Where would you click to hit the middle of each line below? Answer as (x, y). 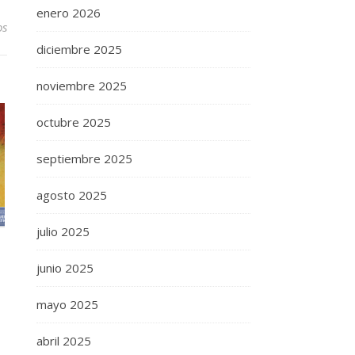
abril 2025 (64, 341)
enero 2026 (69, 13)
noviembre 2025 (82, 86)
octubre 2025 (74, 122)
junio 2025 (65, 268)
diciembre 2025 (79, 49)
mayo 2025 (67, 304)
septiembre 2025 (84, 158)
